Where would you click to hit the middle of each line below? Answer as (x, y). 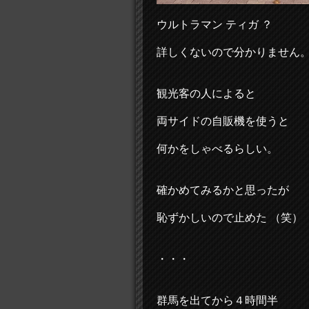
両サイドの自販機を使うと (223, 121)
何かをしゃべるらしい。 (217, 149)
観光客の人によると (206, 93)
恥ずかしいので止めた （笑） (230, 218)
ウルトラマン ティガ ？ (215, 24)
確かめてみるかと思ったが (223, 190)
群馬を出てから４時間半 (217, 300)
